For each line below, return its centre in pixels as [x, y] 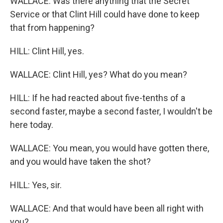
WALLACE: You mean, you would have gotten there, [110, 148]
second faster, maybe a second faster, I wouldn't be [111, 111]
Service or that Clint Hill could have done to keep [105, 14]
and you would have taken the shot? [80, 162]
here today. [32, 125]
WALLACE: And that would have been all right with [107, 208]
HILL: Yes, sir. [36, 185]
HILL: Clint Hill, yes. [47, 51]
